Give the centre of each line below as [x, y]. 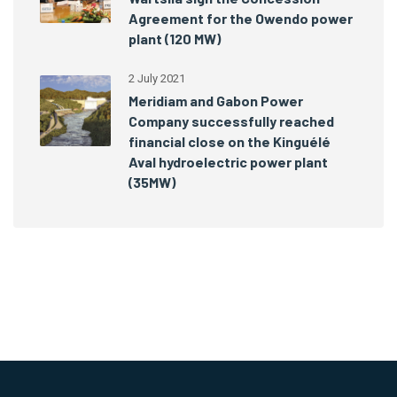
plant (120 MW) [175, 39]
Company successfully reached [231, 121]
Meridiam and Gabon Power [216, 101]
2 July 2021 [157, 79]
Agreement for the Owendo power [241, 19]
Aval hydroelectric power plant [228, 162]
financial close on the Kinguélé [230, 142]
